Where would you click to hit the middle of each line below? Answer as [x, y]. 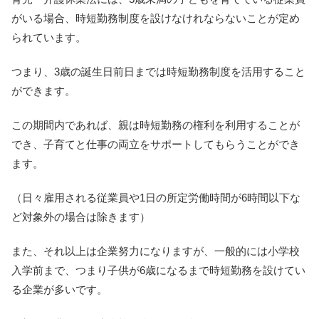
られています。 [49, 38]
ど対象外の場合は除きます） [81, 217]
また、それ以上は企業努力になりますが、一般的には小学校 [156, 251]
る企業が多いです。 [59, 290]
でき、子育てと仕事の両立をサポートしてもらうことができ [156, 145]
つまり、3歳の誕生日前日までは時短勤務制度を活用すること [158, 72]
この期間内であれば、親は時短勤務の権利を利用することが [156, 125]
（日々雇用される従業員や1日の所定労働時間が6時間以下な [156, 198]
